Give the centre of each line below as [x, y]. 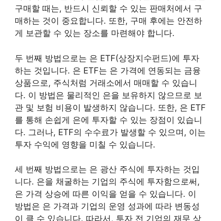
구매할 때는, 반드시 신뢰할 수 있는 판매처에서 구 [109, 8]
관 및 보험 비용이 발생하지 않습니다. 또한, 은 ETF [110, 107]
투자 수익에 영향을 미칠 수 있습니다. [85, 144]
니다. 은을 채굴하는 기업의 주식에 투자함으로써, [107, 182]
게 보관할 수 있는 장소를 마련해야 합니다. [95, 33]
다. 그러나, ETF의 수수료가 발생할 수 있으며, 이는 [110, 132]
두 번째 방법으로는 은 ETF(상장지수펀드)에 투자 [107, 58]
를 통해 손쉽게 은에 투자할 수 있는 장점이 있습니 [109, 120]
